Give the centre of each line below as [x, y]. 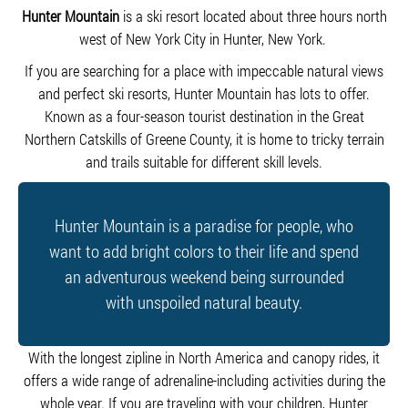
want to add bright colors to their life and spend [204, 251]
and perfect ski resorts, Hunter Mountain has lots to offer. [204, 93]
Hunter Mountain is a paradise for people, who [204, 225]
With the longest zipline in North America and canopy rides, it [204, 357]
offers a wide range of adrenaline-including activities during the [204, 380]
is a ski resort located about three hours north [253, 16]
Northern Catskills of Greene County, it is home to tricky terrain [204, 139]
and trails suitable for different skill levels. [204, 162]
